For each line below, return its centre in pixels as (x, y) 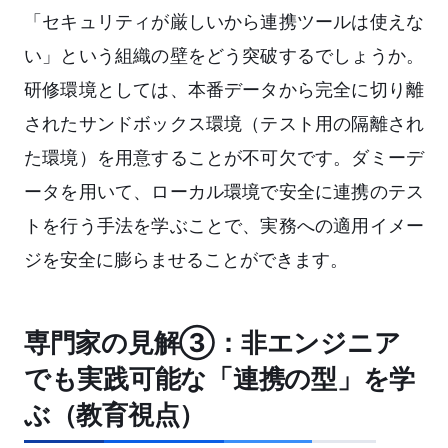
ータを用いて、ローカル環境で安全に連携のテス (224, 192)
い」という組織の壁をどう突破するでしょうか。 (224, 56)
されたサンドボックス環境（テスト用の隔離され (224, 124)
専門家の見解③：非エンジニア (212, 343)
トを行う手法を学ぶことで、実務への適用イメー (224, 226)
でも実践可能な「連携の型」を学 (220, 379)
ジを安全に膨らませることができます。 (186, 260)
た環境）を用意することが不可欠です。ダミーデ (224, 158)
